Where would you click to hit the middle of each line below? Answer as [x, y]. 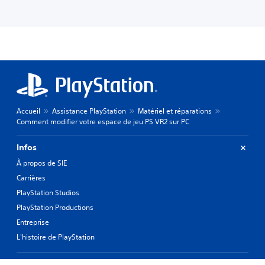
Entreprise [33, 222]
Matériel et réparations [175, 111]
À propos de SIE [42, 163]
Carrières [31, 178]
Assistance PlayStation [89, 111]
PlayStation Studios [48, 193]
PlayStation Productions [55, 208]
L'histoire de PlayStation [56, 237]
